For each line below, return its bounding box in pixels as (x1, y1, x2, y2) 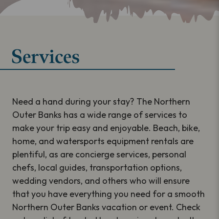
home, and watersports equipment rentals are (12, 135, 194, 147)
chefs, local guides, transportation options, (12, 161, 182, 173)
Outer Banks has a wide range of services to (12, 109, 188, 120)
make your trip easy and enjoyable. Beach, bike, (12, 122, 200, 133)
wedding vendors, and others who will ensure (12, 175, 190, 186)
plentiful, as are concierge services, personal (12, 148, 187, 160)
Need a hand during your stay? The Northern (12, 95, 191, 107)
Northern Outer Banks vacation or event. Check (12, 201, 201, 213)
